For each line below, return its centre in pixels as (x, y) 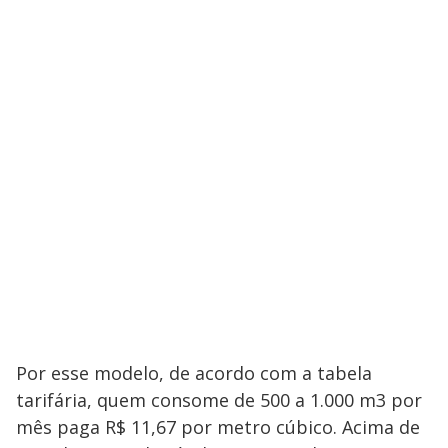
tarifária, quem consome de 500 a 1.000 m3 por (219, 400)
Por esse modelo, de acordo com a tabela (194, 373)
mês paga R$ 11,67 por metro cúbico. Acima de (218, 427)
